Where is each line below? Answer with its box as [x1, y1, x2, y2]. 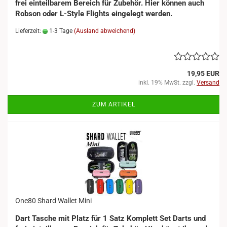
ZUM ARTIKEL [92, 101, 135, 108]
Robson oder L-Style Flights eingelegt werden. [15, 9, 172, 18]
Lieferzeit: [15, 27, 43, 34]
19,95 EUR [187, 69, 219, 78]
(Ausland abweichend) [74, 27, 135, 34]
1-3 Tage [48, 27, 72, 34]
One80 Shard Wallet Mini [15, 197, 92, 205]
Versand [197, 79, 219, 86]
